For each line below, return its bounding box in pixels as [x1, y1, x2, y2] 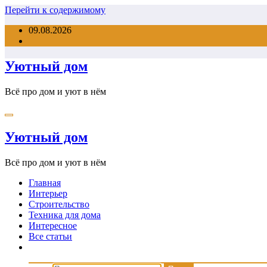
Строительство [29, 198, 89, 209]
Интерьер [29, 188, 67, 198]
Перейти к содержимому [5, 5, 105, 15]
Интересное [29, 220, 77, 231]
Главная [29, 177, 61, 188]
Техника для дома [29, 209, 101, 220]
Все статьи [29, 231, 72, 241]
